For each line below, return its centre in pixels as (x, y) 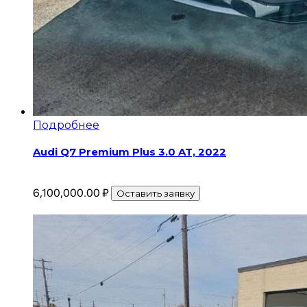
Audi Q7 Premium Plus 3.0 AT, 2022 (130, 152)
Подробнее (66, 125)
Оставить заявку (156, 193)
